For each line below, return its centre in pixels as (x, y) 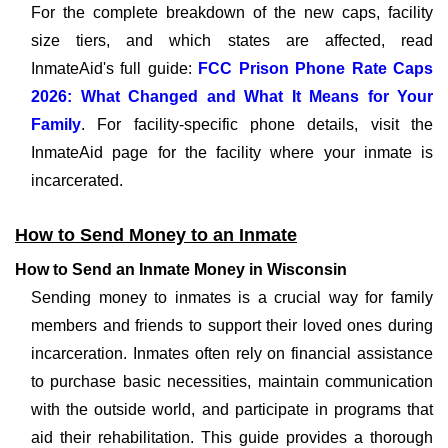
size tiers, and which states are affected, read (232, 40)
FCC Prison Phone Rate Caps (316, 68)
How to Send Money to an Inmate (156, 235)
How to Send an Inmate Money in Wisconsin (181, 269)
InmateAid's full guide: (115, 68)
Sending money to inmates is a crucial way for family (232, 297)
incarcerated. (77, 180)
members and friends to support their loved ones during (232, 325)
